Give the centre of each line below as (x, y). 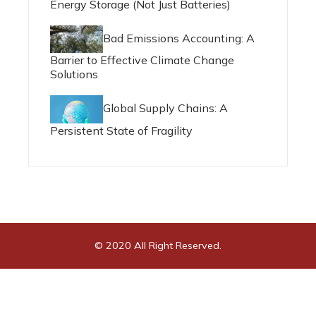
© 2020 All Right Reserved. (158, 245)
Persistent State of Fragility (121, 130)
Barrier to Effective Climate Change (142, 60)
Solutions (74, 74)
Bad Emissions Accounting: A (179, 38)
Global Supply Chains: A (165, 108)
